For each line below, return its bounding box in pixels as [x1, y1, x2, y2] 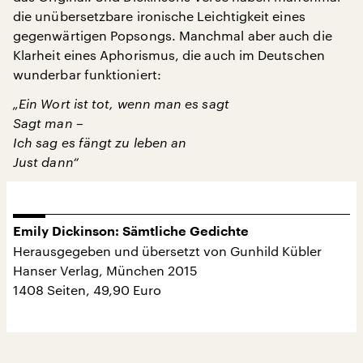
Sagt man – [13, 115, 83, 130]
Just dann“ [13, 154, 79, 169]
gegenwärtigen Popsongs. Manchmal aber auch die [13, 28, 332, 43]
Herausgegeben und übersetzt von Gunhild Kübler [13, 243, 322, 258]
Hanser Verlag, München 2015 [13, 263, 198, 278]
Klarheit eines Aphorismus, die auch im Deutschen [13, 47, 325, 62]
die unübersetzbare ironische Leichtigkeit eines [13, 8, 305, 23]
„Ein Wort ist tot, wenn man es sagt [13, 96, 229, 111]
